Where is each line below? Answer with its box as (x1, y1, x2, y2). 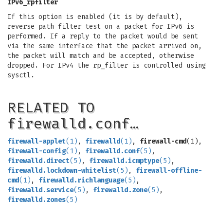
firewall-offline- (136, 166, 202, 175)
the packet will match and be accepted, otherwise (7, 52, 194, 60)
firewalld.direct (7, 157, 70, 165)
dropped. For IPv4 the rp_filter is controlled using (7, 61, 206, 70)
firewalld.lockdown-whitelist (7, 166, 116, 175)
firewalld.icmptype (89, 157, 159, 165)
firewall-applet (7, 137, 66, 145)
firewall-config (7, 147, 66, 155)
